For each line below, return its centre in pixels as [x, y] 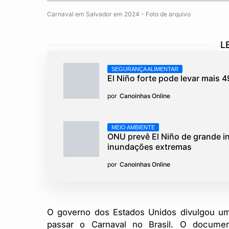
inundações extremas [150, 147]
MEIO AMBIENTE [133, 127]
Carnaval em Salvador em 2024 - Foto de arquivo [119, 14]
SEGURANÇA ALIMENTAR [145, 69]
